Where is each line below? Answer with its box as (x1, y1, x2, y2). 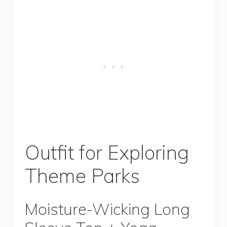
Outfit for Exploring (25, 140, 189, 165)
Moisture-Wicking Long (25, 199, 190, 219)
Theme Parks (25, 163, 140, 188)
